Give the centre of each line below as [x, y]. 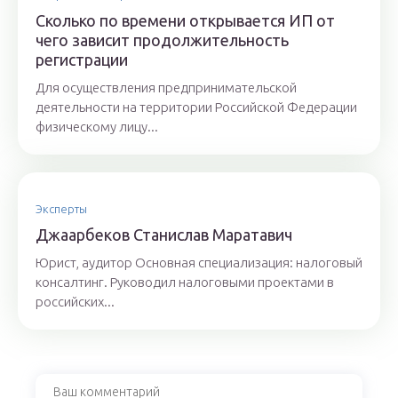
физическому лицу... [97, 127]
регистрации [82, 60]
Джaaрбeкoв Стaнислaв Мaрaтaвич [164, 235]
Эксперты [61, 209]
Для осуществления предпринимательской [166, 88]
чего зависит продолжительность [162, 40]
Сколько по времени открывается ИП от [185, 21]
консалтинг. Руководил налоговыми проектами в [185, 283]
